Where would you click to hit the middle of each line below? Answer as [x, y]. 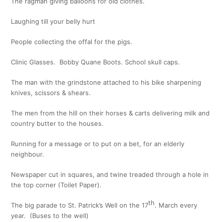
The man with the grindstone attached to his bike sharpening [106, 82]
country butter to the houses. [57, 123]
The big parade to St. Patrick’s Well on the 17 [80, 205]
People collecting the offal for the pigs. [72, 42]
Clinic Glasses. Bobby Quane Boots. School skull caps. [96, 62]
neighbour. [28, 154]
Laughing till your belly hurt [53, 21]
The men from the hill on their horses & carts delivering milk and [111, 113]
